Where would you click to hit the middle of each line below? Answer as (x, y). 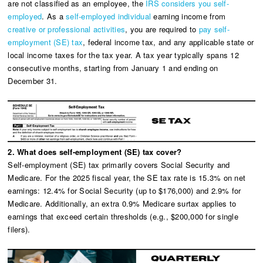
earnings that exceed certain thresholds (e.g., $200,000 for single (123, 216)
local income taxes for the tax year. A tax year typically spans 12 (123, 55)
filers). (19, 229)
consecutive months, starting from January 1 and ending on (113, 68)
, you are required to (162, 29)
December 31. (33, 81)
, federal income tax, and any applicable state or (168, 42)
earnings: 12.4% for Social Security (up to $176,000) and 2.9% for (124, 190)
